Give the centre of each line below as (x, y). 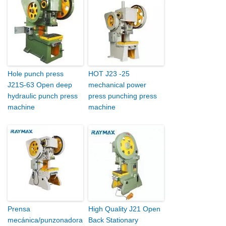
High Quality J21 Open (124, 209)
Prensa (19, 209)
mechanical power (117, 85)
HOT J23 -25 (109, 74)
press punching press (123, 96)
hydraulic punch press (43, 96)
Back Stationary (113, 220)
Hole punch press (36, 74)
